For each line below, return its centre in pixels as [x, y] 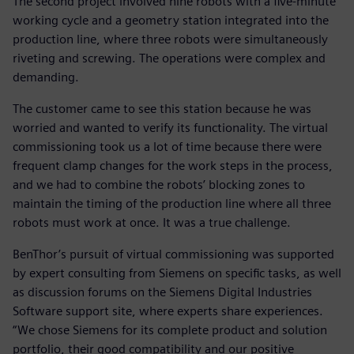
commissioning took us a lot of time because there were [167, 147]
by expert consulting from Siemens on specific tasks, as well [177, 273]
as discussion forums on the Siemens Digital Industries [162, 292]
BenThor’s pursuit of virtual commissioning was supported [173, 254]
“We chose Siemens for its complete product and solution [170, 330]
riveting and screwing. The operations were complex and [169, 58]
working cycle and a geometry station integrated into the [171, 21]
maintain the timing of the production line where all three [172, 204]
